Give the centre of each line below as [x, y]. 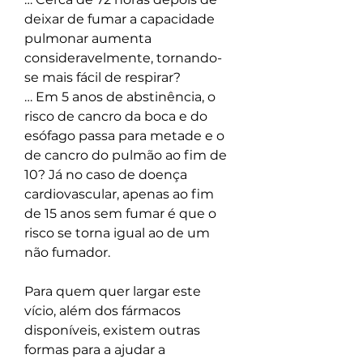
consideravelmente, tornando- [123, 58]
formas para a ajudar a [96, 350]
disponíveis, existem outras [114, 331]
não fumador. [67, 253]
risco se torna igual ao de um [119, 233]
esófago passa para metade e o [126, 136]
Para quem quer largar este [114, 292]
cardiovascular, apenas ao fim [121, 194]
